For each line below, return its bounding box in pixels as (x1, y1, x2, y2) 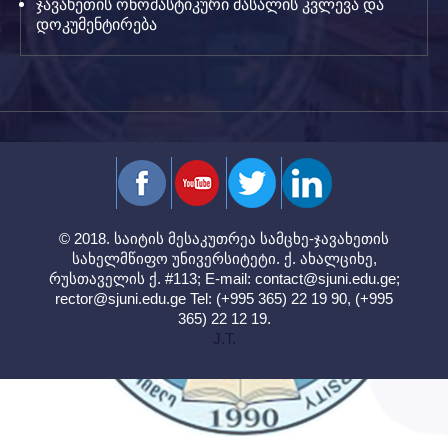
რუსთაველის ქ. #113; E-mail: (48, 270, 255, 287)
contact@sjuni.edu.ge (254, 270, 396, 287)
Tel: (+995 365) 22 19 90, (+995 (186, 290, 393, 307)
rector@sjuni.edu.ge (55, 290, 186, 307)
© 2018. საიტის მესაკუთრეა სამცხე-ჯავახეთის (59, 230, 389, 247)
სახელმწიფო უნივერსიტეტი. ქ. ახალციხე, (71, 250, 377, 267)
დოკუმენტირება (36, 15, 157, 34)
